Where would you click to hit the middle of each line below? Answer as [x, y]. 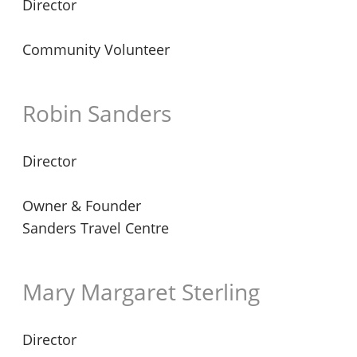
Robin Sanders [97, 113]
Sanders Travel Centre [96, 228]
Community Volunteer [96, 49]
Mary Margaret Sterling [141, 292]
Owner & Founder [82, 206]
